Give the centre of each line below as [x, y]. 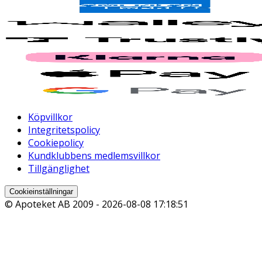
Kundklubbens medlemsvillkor [94, 156]
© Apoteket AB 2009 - [53, 204]
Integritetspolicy [64, 130]
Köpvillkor [50, 117]
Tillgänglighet [59, 169]
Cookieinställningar [41, 192]
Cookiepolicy [56, 143]
